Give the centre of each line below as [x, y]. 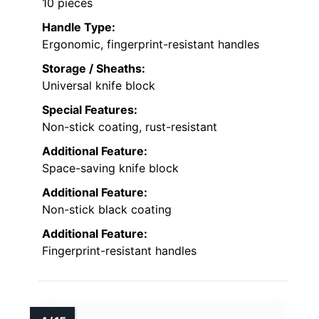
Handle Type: [79, 27]
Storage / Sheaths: [94, 68]
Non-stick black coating [107, 209]
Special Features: [90, 109]
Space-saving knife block [110, 168]
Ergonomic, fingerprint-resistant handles [151, 44]
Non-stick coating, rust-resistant [130, 126]
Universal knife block [99, 85]
